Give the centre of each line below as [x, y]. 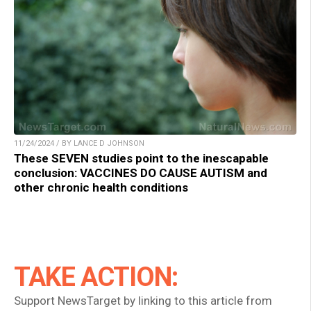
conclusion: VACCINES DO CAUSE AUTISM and [141, 173]
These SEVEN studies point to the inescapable [141, 159]
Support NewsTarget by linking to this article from [143, 301]
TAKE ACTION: [96, 277]
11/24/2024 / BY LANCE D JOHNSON [79, 144]
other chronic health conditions [101, 188]
